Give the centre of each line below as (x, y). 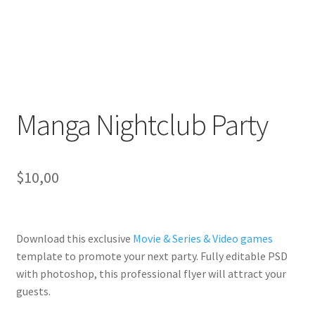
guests (32, 291)
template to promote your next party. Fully (121, 256)
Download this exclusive (74, 238)
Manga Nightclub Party (142, 124)
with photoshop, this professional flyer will (122, 273)
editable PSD (256, 256)
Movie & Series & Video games (202, 238)
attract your (257, 273)
